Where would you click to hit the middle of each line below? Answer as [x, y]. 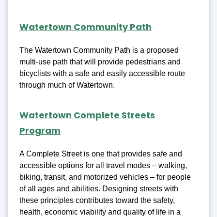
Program [40, 130]
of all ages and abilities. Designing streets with [99, 189]
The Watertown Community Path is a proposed [99, 50]
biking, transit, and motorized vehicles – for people [105, 177]
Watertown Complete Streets [87, 115]
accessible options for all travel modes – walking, [103, 166]
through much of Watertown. [67, 85]
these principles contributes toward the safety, [97, 201]
